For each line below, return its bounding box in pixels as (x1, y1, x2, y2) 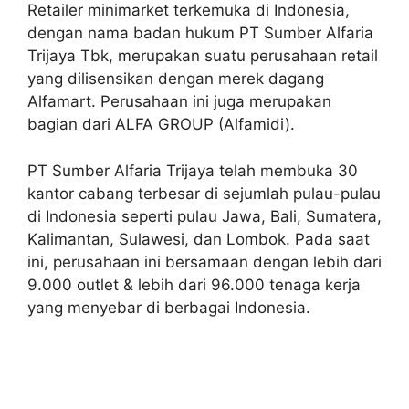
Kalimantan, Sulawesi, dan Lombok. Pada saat (27, 229, 370, 248)
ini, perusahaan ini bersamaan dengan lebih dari (27, 252, 382, 271)
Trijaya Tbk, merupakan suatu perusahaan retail (27, 47, 378, 65)
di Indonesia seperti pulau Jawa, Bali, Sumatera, (27, 206, 382, 225)
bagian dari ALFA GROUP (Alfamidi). (27, 115, 295, 133)
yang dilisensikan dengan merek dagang (27, 69, 324, 88)
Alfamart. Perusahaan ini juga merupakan (27, 92, 331, 110)
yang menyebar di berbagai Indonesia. (27, 298, 310, 317)
